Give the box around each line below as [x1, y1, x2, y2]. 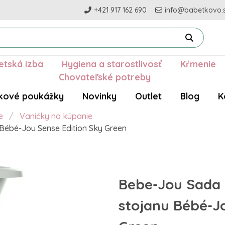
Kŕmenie [180, 58, 216, 70]
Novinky [82, 90, 117, 102]
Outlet [135, 90, 162, 102]
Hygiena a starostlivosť [61, 58, 162, 70]
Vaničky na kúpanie [20, 111, 92, 122]
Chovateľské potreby [58, 71, 151, 83]
